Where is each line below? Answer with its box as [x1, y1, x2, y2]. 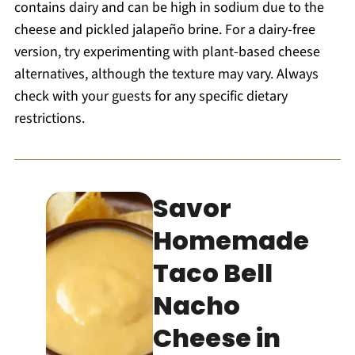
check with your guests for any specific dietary [13, 86, 288, 106]
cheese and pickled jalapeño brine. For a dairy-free [13, 19, 315, 40]
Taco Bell [153, 254, 273, 291]
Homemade [153, 222, 310, 258]
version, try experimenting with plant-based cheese [13, 41, 320, 62]
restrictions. [13, 108, 85, 128]
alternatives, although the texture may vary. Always [13, 63, 319, 84]
